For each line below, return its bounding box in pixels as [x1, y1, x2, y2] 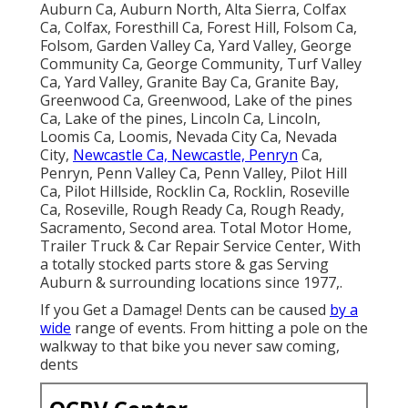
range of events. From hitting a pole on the [71, 317, 368, 338]
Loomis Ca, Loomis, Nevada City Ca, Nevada [40, 126, 337, 147]
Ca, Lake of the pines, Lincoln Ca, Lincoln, [40, 107, 321, 128]
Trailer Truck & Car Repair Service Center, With [40, 235, 361, 256]
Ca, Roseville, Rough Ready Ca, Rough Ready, [40, 199, 344, 219]
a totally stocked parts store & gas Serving [40, 253, 329, 274]
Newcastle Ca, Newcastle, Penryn [73, 144, 298, 165]
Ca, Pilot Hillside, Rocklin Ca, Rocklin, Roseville [40, 180, 350, 201]
